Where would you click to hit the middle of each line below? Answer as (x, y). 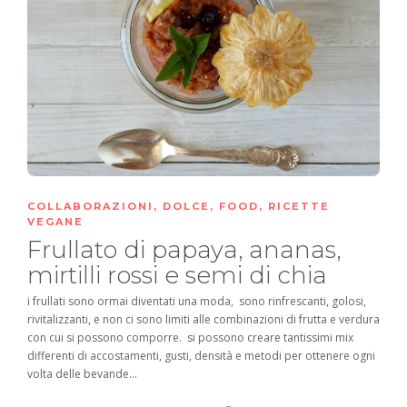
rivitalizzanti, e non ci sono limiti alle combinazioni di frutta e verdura (203, 319)
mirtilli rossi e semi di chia (180, 275)
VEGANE (55, 221)
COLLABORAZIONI (90, 206)
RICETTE (299, 206)
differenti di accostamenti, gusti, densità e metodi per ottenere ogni (201, 355)
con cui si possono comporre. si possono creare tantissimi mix (190, 337)
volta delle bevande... (82, 373)
